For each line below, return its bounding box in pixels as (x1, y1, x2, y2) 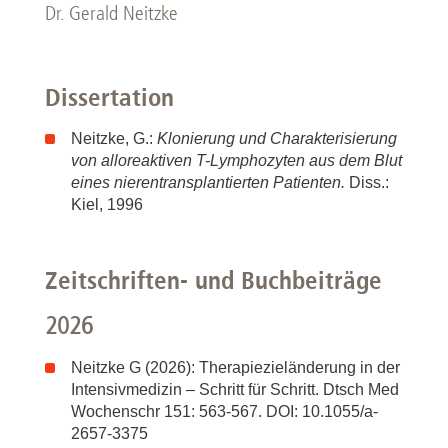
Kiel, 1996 (71, 196, 143, 213)
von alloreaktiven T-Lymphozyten (71, 152, 305, 169)
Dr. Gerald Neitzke (45, 2, 178, 25)
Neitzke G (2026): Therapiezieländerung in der (71, 359, 400, 376)
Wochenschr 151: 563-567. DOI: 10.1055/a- (71, 403, 378, 420)
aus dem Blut (309, 152, 402, 169)
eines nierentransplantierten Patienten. (71, 174, 345, 191)
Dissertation (45, 82, 174, 112)
